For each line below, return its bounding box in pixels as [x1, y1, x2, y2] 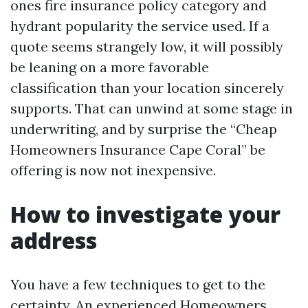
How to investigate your [10, 199, 280, 229]
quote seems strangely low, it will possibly [10, 38, 283, 55]
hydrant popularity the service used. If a [10, 17, 269, 34]
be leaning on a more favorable [10, 58, 209, 76]
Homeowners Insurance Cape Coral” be [10, 141, 265, 158]
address [10, 225, 97, 255]
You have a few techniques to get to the [10, 276, 265, 293]
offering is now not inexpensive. [10, 162, 216, 179]
